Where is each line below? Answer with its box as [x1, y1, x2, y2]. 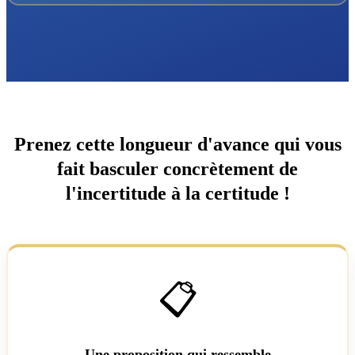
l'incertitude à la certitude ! [65, 183, 290, 204]
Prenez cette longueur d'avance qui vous [13, 134, 342, 155]
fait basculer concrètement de [57, 158, 298, 179]
